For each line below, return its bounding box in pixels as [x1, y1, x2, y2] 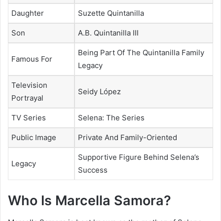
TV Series [11, 113, 46, 123]
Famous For [11, 54, 52, 64]
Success [78, 165, 108, 175]
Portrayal [11, 93, 43, 103]
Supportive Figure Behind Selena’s [78, 152, 199, 162]
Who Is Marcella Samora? [8, 192, 171, 209]
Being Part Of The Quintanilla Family [78, 48, 204, 58]
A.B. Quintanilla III [78, 28, 139, 38]
